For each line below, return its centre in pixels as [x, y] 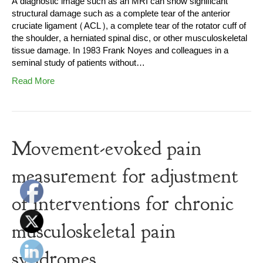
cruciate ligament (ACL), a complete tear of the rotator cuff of [129, 26]
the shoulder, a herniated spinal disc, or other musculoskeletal [129, 38]
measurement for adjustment [125, 176]
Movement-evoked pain [107, 148]
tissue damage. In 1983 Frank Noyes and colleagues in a [120, 50]
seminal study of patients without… [78, 63]
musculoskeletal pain [94, 231]
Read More [33, 81]
